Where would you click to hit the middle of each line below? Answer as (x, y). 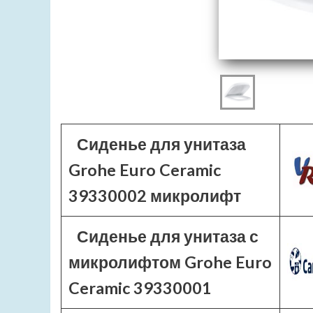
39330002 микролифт (155, 196)
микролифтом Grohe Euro (170, 262)
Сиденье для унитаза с (167, 236)
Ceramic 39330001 (140, 288)
